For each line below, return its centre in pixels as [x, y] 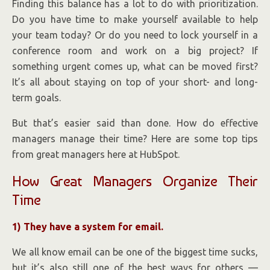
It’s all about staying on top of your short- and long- [135, 82]
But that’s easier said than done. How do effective [135, 123]
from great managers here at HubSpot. [96, 154]
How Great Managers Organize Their [135, 181]
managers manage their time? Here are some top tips [135, 138]
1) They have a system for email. [88, 226]
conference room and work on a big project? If [135, 50]
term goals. [36, 97]
